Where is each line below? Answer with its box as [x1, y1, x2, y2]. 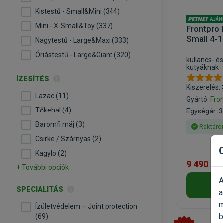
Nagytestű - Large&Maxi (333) [35, 36, 129, 44]
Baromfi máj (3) [35, 120, 85, 128]
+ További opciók [16, 163, 69, 171]
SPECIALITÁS [16, 185, 65, 193]
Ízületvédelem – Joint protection [35, 202, 137, 210]
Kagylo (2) [35, 149, 67, 157]
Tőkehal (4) [35, 106, 71, 114]
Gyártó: [186, 95, 210, 103]
